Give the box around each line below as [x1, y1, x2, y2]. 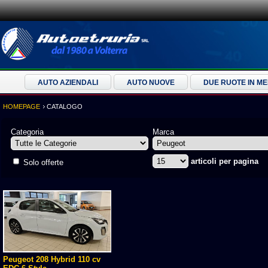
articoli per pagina [191, 157, 258, 166]
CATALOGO [45, 103, 83, 110]
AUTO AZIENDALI [37, 78, 98, 87]
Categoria [11, 127, 44, 136]
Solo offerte [21, 158, 63, 167]
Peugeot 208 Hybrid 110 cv [3, 255, 100, 264]
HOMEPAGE [3, 103, 40, 110]
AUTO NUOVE [126, 78, 175, 87]
